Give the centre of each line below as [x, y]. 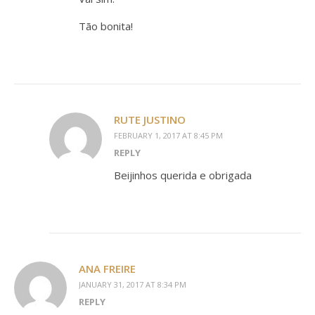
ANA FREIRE [107, 269]
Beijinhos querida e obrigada [183, 175]
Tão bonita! [106, 26]
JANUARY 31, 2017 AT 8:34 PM [133, 285]
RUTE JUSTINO [150, 120]
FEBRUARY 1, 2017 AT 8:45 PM [168, 136]
